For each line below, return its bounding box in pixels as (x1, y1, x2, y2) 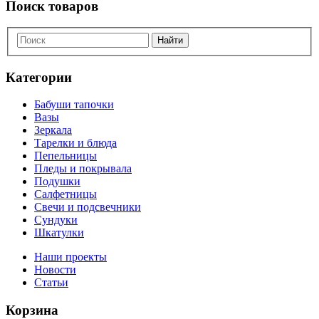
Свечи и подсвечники (34, 201, 141, 214)
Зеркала (34, 124, 72, 137)
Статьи (34, 276, 68, 289)
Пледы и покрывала (34, 162, 132, 175)
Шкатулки (34, 226, 84, 239)
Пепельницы (34, 150, 97, 162)
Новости (34, 263, 76, 276)
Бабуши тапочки (34, 98, 114, 111)
